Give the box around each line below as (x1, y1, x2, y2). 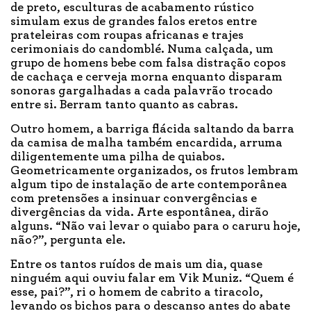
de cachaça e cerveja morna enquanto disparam (10, 71, 283, 84)
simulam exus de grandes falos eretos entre (10, 15, 257, 28)
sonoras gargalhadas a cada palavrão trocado (10, 85, 273, 98)
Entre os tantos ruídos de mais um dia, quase (10, 258, 262, 271)
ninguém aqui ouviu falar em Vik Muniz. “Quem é (10, 272, 294, 285)
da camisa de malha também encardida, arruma (10, 137, 283, 150)
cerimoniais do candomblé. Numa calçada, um (10, 43, 274, 56)
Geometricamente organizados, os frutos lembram (10, 165, 299, 178)
